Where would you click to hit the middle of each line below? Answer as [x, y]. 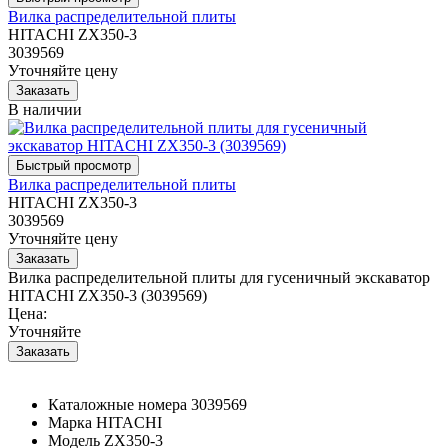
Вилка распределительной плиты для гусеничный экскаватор [219, 277]
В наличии [45, 109]
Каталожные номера [117, 404]
